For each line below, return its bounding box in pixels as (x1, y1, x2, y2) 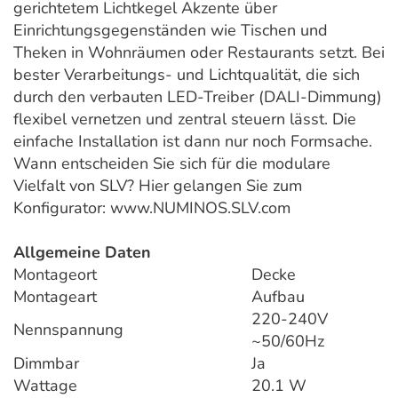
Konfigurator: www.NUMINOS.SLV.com (13, 197, 291, 219)
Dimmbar (13, 353, 79, 375)
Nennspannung (13, 319, 123, 341)
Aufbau (251, 286, 305, 308)
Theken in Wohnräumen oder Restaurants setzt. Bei (13, 42, 385, 64)
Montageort (13, 264, 97, 286)
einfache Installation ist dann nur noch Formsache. (13, 131, 372, 153)
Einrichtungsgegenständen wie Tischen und (13, 20, 328, 42)
